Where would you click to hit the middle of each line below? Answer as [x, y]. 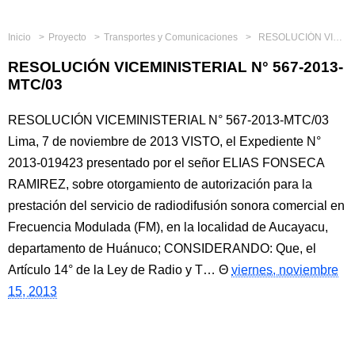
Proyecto [69, 37]
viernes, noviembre [285, 270]
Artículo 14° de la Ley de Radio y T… [112, 270]
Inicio [19, 37]
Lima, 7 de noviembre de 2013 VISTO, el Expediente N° [164, 141]
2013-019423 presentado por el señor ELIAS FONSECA [166, 163]
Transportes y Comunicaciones [172, 37]
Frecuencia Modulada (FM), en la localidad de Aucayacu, [168, 227]
